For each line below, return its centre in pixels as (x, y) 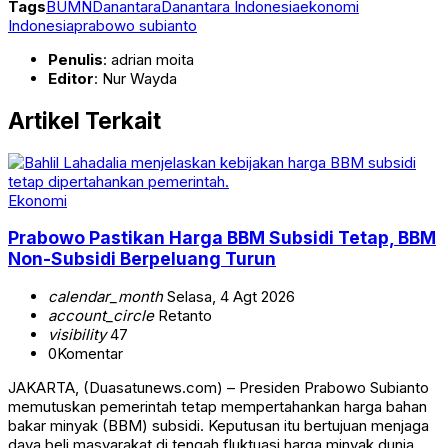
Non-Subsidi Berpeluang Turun (142, 259)
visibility (77, 334)
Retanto (183, 315)
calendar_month (105, 296)
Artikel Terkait (84, 120)
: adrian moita (148, 60)
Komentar (90, 353)
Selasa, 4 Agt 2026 (229, 296)
